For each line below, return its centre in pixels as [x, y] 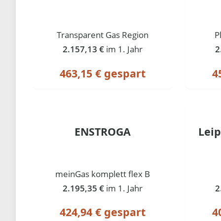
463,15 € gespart [103, 73]
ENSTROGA [103, 131]
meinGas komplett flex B [103, 174]
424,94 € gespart [103, 212]
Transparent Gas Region [103, 35]
